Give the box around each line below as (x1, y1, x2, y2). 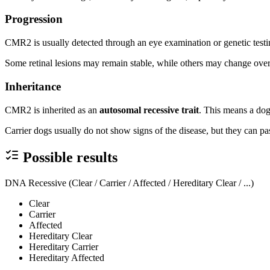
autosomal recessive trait (99, 104, 199, 115)
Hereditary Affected (29, 253, 104, 263)
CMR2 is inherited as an (5, 104, 99, 115)
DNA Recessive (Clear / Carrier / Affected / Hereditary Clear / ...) (5, 178, 254, 189)
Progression (5, 13, 63, 26)
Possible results (23, 149, 118, 166)
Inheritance (5, 80, 61, 93)
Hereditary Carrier (29, 242, 98, 253)
